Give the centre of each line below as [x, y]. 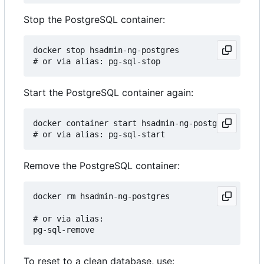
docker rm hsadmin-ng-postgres [101, 197]
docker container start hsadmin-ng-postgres [132, 123]
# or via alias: [68, 219]
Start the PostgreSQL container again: [108, 93]
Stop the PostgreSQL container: [94, 20]
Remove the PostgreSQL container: [102, 166]
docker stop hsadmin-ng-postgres [106, 50]
